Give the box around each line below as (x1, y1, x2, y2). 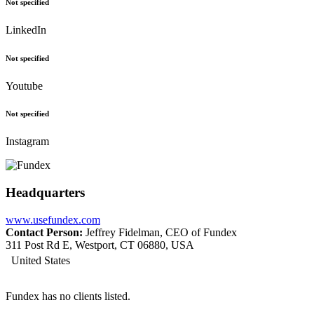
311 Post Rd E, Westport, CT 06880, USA (6, 238, 194, 251)
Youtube (6, 79, 43, 92)
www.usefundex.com (6, 213, 100, 226)
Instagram (6, 135, 49, 148)
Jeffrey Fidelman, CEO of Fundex (83, 226, 237, 238)
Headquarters (6, 185, 85, 200)
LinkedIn (6, 23, 46, 36)
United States (6, 254, 70, 266)
